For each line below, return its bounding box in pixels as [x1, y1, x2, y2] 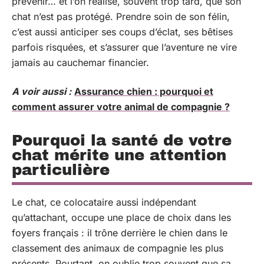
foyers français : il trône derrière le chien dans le [12, 226, 227, 239]
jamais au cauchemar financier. [12, 57, 149, 68]
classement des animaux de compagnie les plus [12, 242, 223, 254]
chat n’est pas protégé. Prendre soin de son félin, [12, 11, 230, 22]
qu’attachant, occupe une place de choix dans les [12, 211, 231, 223]
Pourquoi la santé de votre [12, 131, 232, 148]
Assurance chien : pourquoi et [74, 85, 213, 97]
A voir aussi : [12, 85, 71, 97]
